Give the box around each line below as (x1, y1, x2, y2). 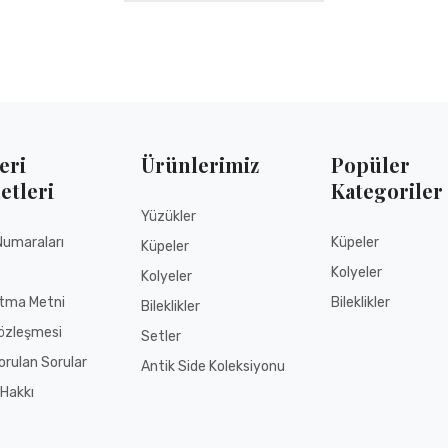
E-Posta (46, 27, 100, 45)
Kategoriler (331, 176, 443, 204)
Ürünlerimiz (141, 150, 259, 178)
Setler (141, 327, 181, 345)
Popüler (331, 150, 410, 178)
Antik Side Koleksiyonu (141, 357, 285, 375)
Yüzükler (141, 207, 196, 225)
